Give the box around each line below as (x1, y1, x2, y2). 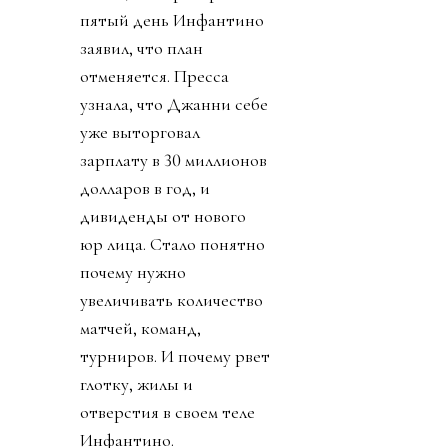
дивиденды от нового (80, 205, 246, 228)
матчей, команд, (80, 317, 201, 340)
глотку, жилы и (80, 373, 193, 396)
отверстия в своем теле (80, 401, 255, 424)
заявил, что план (80, 37, 203, 60)
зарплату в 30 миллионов (80, 149, 267, 172)
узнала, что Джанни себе (80, 93, 268, 116)
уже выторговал (80, 121, 200, 144)
